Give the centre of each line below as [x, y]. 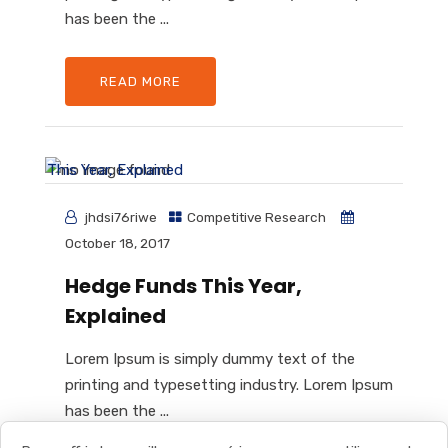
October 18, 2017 [117, 243]
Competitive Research [256, 217]
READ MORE [140, 81]
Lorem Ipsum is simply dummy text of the [210, 359]
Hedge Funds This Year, [183, 286]
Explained [115, 316]
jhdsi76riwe [119, 217]
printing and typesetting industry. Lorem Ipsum [229, 385]
